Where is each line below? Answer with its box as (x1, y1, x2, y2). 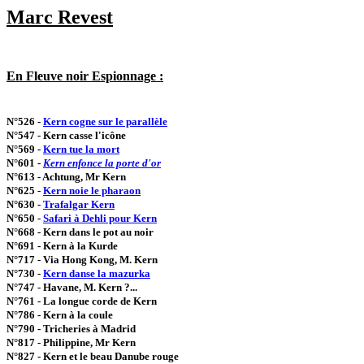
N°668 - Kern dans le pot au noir (6, 226, 154, 238)
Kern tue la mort (43, 143, 119, 155)
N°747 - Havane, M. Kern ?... (6, 281, 137, 293)
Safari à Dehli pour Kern (43, 212, 157, 224)
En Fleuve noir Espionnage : (6, 69, 163, 83)
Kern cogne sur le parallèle (43, 115, 167, 128)
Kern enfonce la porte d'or (43, 157, 161, 169)
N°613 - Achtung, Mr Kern (6, 171, 126, 183)
